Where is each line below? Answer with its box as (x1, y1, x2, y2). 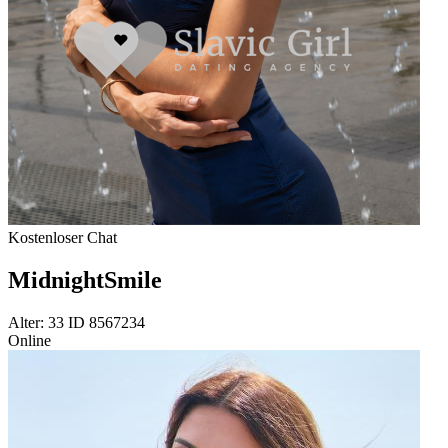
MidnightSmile (8, 266, 162, 293)
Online (8, 331, 51, 349)
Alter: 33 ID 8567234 (8, 313, 145, 331)
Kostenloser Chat (8, 229, 117, 246)
